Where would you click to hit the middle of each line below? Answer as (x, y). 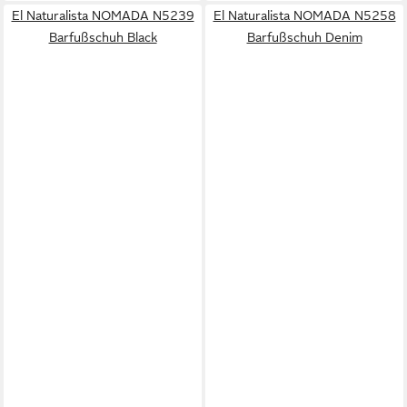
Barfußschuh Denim (304, 37)
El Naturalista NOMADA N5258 (304, 15)
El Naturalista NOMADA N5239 (103, 15)
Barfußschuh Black (103, 37)
